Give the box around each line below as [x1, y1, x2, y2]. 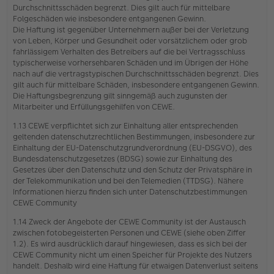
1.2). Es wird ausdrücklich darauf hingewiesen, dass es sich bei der [13, 237, 247, 250]
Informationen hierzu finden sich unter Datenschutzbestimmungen [13, 185, 247, 198]
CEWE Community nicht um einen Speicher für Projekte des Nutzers [13, 248, 252, 261]
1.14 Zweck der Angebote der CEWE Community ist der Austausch [13, 215, 246, 228]
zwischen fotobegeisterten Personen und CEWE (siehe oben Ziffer [13, 226, 246, 239]
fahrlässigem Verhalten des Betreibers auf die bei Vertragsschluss [13, 45, 245, 57]
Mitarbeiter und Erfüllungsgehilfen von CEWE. [13, 100, 175, 113]
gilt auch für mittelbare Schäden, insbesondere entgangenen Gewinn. [13, 78, 259, 91]
